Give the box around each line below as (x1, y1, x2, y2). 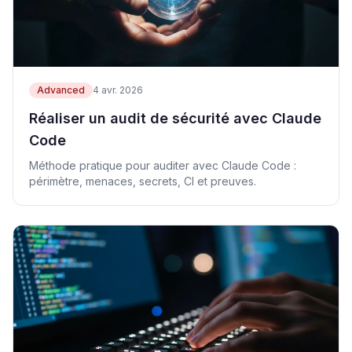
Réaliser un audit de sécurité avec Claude (29, 110, 321, 126)
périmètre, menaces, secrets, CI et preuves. (29, 174, 256, 188)
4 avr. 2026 (93, 84, 143, 96)
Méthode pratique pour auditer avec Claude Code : (29, 159, 296, 172)
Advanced (37, 84, 85, 96)
